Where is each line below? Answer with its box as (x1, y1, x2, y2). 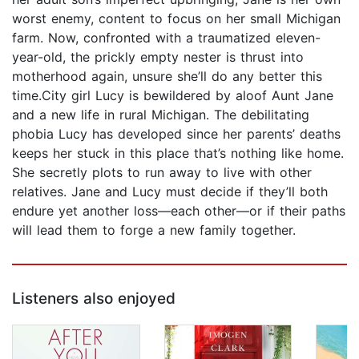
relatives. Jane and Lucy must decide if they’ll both (12, 184, 328, 200)
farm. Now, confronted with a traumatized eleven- (12, 30, 321, 46)
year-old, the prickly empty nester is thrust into (12, 49, 304, 66)
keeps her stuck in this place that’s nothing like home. (12, 145, 344, 162)
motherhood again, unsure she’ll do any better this (12, 68, 322, 85)
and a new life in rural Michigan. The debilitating (12, 107, 309, 123)
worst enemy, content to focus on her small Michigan (12, 10, 341, 27)
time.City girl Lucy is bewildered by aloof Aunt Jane (12, 87, 333, 104)
